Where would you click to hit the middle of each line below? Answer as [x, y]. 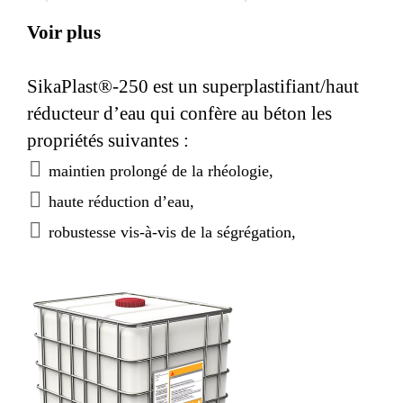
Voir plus [64, 32]
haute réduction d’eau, [121, 201]
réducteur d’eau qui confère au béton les [179, 113]
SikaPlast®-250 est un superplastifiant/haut [193, 86]
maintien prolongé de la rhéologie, [161, 170]
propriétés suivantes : [108, 140]
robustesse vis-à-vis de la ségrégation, [172, 232]
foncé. [47, 16]
